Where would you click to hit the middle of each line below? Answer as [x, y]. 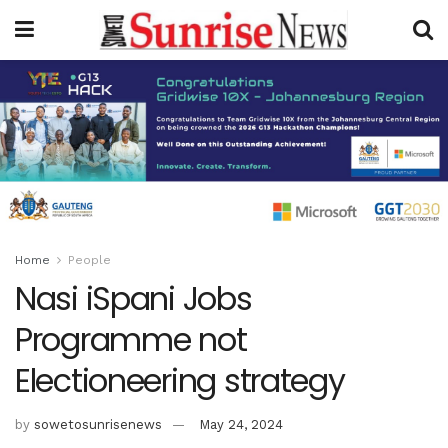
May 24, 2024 [241, 425]
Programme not [131, 340]
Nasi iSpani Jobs [133, 299]
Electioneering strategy [180, 381]
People [89, 260]
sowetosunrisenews [98, 425]
